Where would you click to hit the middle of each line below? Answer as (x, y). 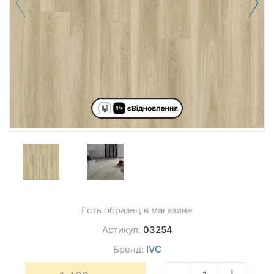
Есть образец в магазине (137, 210)
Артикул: (122, 230)
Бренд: (129, 249)
